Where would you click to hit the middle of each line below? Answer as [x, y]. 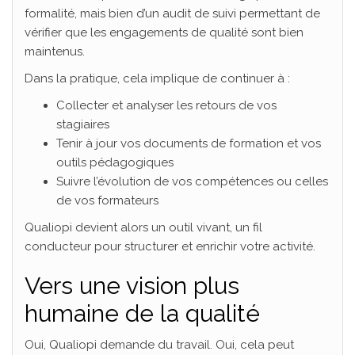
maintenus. [55, 52]
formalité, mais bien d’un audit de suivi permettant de [172, 14]
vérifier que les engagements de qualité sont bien [164, 33]
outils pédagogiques [115, 163]
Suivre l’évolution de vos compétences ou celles [192, 182]
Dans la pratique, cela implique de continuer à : [157, 79]
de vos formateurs [107, 201]
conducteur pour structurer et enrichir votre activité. [170, 247]
